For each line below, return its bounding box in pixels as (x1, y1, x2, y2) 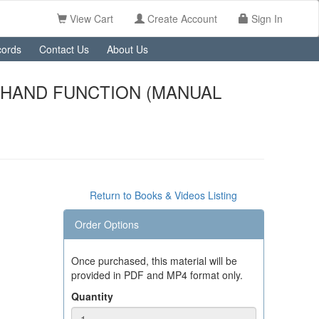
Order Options (74, 217, 139, 231)
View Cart (67, 11, 113, 26)
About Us (107, 42, 148, 56)
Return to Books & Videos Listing (90, 188, 238, 202)
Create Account (145, 11, 217, 26)
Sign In (251, 11, 283, 26)
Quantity (70, 289, 113, 303)
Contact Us (39, 42, 89, 56)
